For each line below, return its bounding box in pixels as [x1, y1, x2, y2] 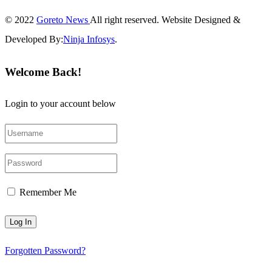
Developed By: [5, 33, 63, 44]
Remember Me [19, 187, 76, 198]
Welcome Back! [5, 65, 81, 78]
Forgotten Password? [5, 245, 86, 256]
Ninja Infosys [63, 33, 115, 44]
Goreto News [36, 14, 90, 25]
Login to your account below [5, 98, 116, 109]
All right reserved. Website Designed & [90, 14, 240, 25]
